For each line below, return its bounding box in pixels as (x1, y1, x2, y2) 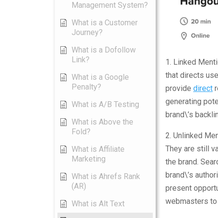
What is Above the (72, 117, 133, 127)
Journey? (72, 28, 103, 37)
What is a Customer (72, 18, 138, 27)
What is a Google (72, 73, 129, 82)
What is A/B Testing (72, 100, 139, 109)
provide (165, 84, 193, 93)
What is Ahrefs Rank (72, 172, 140, 181)
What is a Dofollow (72, 45, 136, 54)
